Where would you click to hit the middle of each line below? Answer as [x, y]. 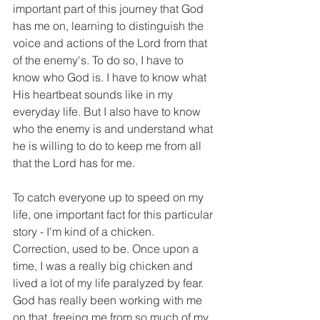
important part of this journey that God [110, 9]
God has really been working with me [109, 300]
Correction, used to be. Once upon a [107, 249]
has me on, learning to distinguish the [110, 26]
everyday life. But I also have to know [108, 112]
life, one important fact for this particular [114, 215]
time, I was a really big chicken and [104, 266]
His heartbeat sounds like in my [94, 95]
